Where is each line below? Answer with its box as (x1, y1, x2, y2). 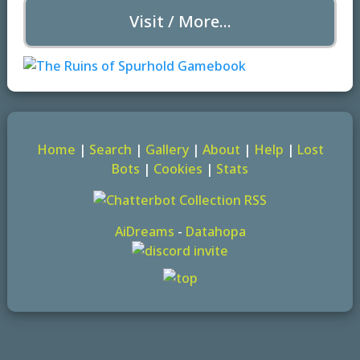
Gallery (145, 140, 189, 158)
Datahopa (185, 222, 246, 240)
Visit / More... (129, 10, 231, 32)
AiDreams (114, 222, 174, 240)
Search (88, 140, 132, 158)
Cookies (153, 159, 202, 178)
